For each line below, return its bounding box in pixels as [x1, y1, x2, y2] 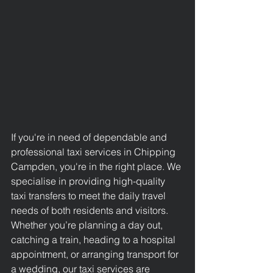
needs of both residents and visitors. [11, 204, 171, 216]
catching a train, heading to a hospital [11, 233, 178, 246]
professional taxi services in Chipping [11, 146, 178, 158]
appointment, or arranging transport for [11, 248, 181, 260]
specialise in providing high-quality [11, 175, 168, 187]
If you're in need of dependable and [11, 131, 169, 143]
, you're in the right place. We [55, 160, 183, 172]
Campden [11, 160, 55, 172]
